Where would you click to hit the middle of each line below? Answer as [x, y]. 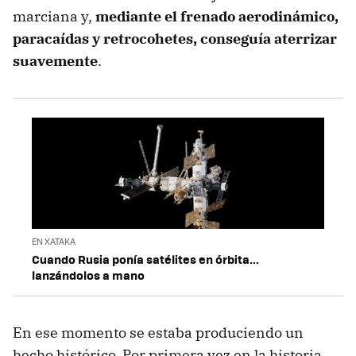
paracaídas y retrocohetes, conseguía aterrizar [175, 38]
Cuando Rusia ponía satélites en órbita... [145, 259]
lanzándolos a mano [88, 275]
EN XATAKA [54, 242]
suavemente [55, 60]
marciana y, [54, 16]
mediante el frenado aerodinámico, [217, 16]
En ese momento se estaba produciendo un [158, 333]
